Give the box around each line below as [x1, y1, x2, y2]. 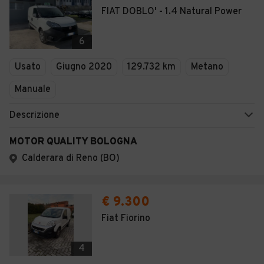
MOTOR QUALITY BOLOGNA [9, 136, 137, 148]
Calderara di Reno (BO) [22, 153, 120, 164]
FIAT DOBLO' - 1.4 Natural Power [101, 6, 242, 18]
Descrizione [9, 110, 60, 121]
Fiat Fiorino [101, 213, 150, 225]
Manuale [15, 84, 51, 95]
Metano [191, 61, 223, 73]
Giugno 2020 [56, 61, 112, 73]
